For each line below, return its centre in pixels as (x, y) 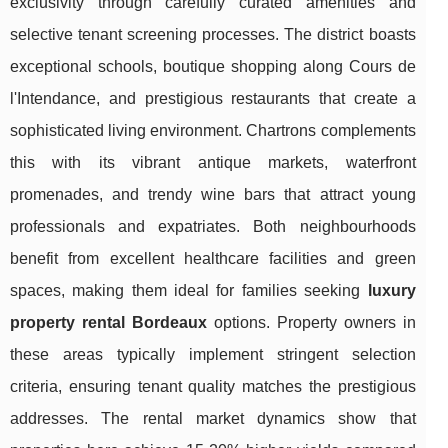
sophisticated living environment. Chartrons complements (213, 130)
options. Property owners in (311, 322)
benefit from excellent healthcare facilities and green (213, 258)
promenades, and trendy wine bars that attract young (213, 194)
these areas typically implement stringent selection (213, 354)
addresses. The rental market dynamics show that (213, 418)
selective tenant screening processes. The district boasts (213, 34)
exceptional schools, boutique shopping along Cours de (213, 66)
